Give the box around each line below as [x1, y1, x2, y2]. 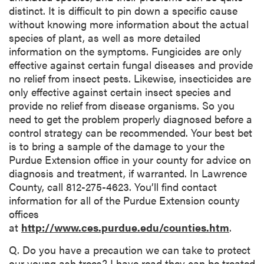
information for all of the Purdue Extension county [9, 192, 240, 207]
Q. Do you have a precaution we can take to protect [9, 242, 250, 257]
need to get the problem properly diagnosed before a [9, 111, 252, 126]
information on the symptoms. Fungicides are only [9, 43, 242, 58]
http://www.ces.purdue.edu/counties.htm [21, 219, 229, 235]
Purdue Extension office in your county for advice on [9, 151, 251, 167]
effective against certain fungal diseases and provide [9, 57, 253, 72]
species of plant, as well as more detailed [9, 29, 200, 45]
